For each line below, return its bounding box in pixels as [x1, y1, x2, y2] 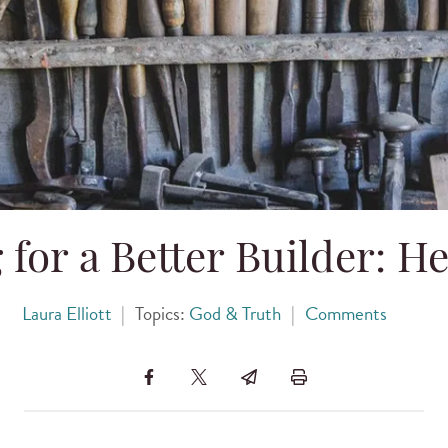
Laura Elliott [21, 298, 112, 328]
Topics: [135, 298, 189, 328]
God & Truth [189, 298, 281, 328]
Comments [304, 298, 387, 328]
